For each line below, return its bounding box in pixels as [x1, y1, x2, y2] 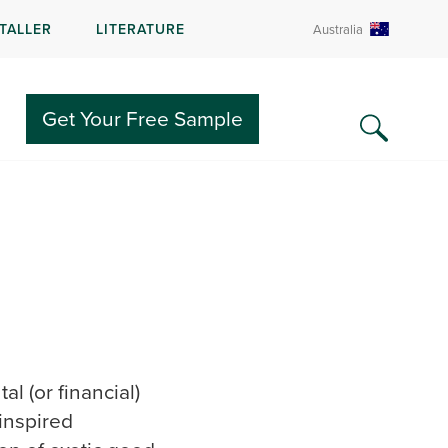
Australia [313, 20, 363, 38]
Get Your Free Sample [41, 103, 243, 133]
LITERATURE [95, 18, 185, 39]
